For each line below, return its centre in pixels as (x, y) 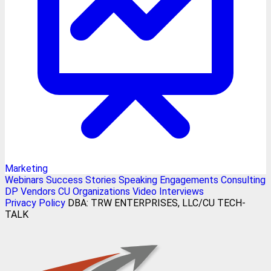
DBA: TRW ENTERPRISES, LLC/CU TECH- (155, 203)
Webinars (24, 180)
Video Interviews (168, 191)
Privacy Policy (35, 203)
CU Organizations (94, 191)
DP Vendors (30, 191)
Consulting (243, 180)
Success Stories (81, 180)
